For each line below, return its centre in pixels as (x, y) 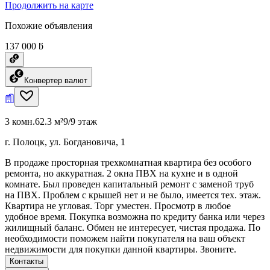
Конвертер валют (56, 80)
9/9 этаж (80, 121)
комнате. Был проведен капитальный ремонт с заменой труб (129, 184)
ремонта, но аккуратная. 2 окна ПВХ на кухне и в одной (121, 173)
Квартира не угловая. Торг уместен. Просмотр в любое (118, 206)
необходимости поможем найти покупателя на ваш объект (125, 238)
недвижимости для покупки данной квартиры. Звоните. (121, 249)
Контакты (27, 261)
